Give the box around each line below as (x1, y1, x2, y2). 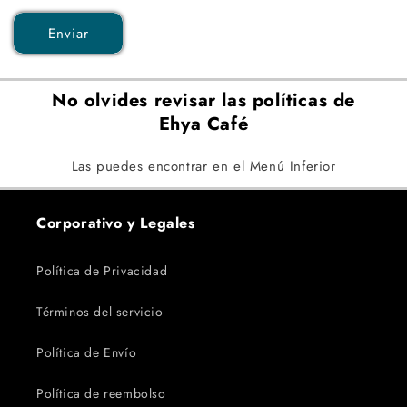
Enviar (47, 23, 89, 44)
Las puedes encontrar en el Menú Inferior (71, 156, 336, 176)
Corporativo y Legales (36, 213, 195, 233)
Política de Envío (36, 343, 137, 362)
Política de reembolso (36, 384, 166, 402)
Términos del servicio (36, 303, 164, 321)
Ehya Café (158, 111, 249, 137)
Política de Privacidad (36, 262, 168, 280)
